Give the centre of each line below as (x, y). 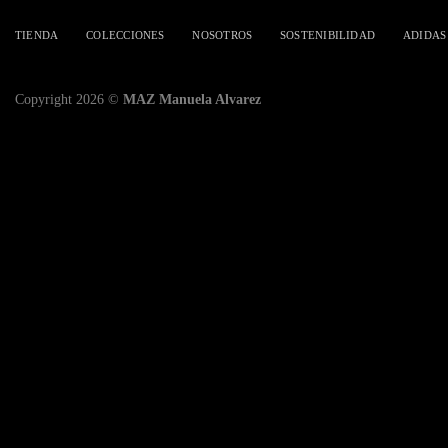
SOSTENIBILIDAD (328, 35)
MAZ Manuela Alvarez (192, 99)
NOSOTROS (222, 35)
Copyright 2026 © (69, 99)
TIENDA (37, 35)
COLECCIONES (125, 35)
